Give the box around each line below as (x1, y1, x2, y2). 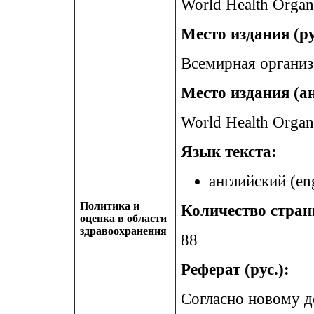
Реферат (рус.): (181, 261, 289, 278)
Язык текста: (181, 143, 277, 161)
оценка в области (80, 212, 167, 224)
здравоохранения (80, 225, 167, 237)
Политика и (80, 200, 139, 212)
